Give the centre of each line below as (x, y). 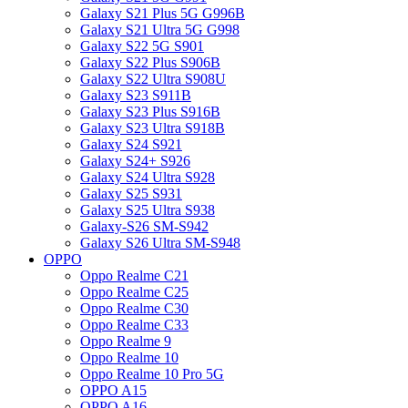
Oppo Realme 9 (126, 341)
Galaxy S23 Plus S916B (150, 112)
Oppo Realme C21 (134, 275)
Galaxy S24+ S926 (135, 161)
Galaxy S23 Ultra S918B (153, 128)
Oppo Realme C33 (134, 325)
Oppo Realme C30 (134, 308)
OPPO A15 (113, 390)
